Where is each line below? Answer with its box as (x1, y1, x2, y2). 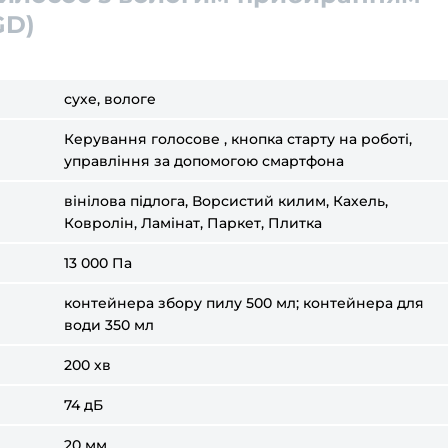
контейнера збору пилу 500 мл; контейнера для (64, 294, 424, 312)
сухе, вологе (64, 90, 156, 108)
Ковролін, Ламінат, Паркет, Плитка (64, 214, 322, 232)
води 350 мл (64, 316, 154, 334)
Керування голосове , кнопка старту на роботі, (64, 130, 412, 148)
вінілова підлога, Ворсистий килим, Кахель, (64, 192, 388, 210)
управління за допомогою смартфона (64, 152, 344, 170)
